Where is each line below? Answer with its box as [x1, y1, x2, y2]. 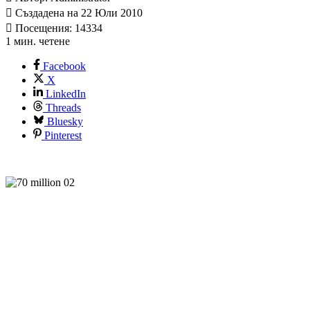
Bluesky [47, 116, 83, 128]
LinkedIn [46, 88, 86, 100]
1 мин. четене [6, 35, 70, 48]
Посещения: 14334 [12, 22, 102, 35]
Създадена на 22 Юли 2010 [12, 7, 143, 19]
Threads [46, 102, 81, 114]
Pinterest [44, 129, 82, 142]
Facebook [43, 60, 86, 73]
